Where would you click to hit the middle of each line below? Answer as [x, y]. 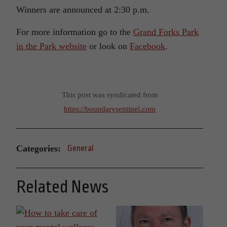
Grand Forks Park [166, 32]
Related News [62, 187]
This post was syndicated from [110, 95]
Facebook [147, 46]
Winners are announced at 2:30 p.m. [83, 10]
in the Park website [51, 46]
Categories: [39, 148]
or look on [108, 46]
